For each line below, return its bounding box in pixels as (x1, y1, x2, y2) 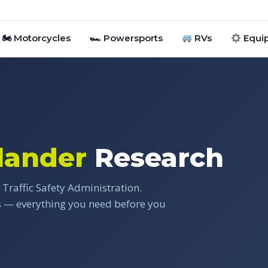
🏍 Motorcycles (1, 32, 71, 44)
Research (87, 141, 224, 173)
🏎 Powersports (89, 32, 163, 44)
